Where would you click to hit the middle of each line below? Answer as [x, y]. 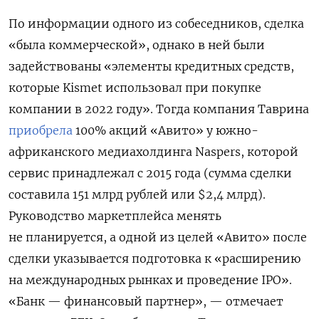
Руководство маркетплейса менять [115, 216]
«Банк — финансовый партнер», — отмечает [146, 302]
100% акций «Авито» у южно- [166, 131]
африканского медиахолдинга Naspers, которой [153, 152]
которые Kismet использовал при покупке [135, 88]
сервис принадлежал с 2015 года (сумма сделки [150, 173]
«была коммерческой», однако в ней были [137, 45]
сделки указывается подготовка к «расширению [155, 259]
